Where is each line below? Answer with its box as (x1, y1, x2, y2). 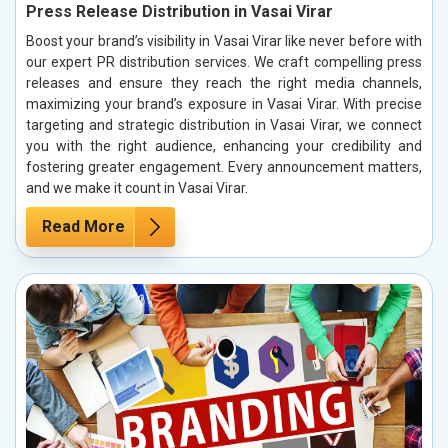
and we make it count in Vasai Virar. (26, 179, 248, 196)
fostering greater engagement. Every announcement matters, (26, 158, 422, 175)
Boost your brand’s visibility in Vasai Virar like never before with (26, 32, 422, 49)
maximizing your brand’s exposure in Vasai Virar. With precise (26, 95, 422, 112)
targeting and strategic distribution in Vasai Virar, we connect (26, 116, 422, 133)
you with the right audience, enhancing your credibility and (26, 137, 422, 154)
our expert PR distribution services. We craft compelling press (26, 53, 422, 70)
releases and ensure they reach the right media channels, (26, 74, 422, 91)
